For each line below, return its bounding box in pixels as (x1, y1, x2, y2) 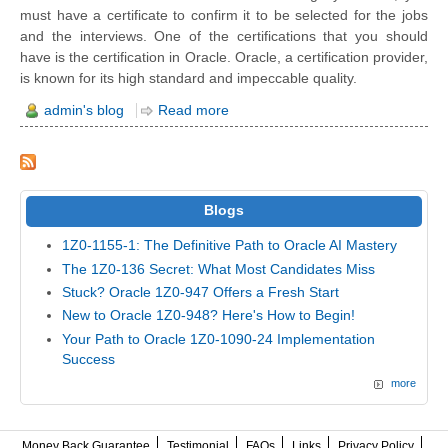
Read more (158, 102, 229, 118)
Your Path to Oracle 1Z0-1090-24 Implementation (62, 331, 376, 347)
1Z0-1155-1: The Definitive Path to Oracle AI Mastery (62, 238, 398, 254)
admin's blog (44, 102, 124, 118)
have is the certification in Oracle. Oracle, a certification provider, (20, 48, 428, 65)
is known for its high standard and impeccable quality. (20, 69, 357, 86)
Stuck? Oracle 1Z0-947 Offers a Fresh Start (62, 285, 340, 301)
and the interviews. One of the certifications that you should (20, 27, 428, 44)
